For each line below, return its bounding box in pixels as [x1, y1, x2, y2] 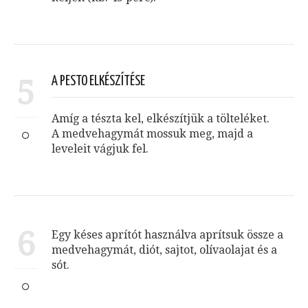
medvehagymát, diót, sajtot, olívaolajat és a [52, 243, 277, 257]
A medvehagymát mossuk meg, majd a [52, 127, 253, 141]
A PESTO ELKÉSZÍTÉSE [52, 75, 145, 89]
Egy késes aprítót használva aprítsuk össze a [52, 228, 283, 242]
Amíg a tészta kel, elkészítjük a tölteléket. [52, 112, 269, 126]
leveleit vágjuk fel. [52, 142, 148, 156]
